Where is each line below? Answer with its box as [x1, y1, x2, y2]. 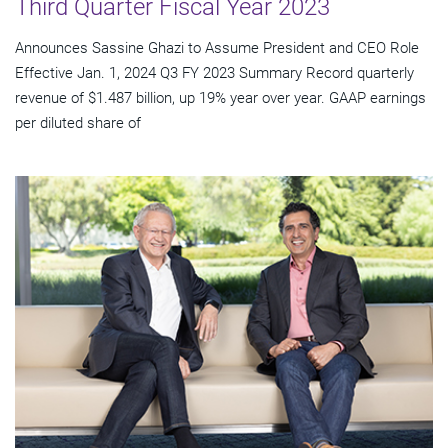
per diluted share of [15, 113, 141, 132]
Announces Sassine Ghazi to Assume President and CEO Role [15, 38, 419, 57]
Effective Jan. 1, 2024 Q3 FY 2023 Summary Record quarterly [15, 63, 414, 82]
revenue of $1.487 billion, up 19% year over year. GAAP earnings [15, 88, 426, 107]
